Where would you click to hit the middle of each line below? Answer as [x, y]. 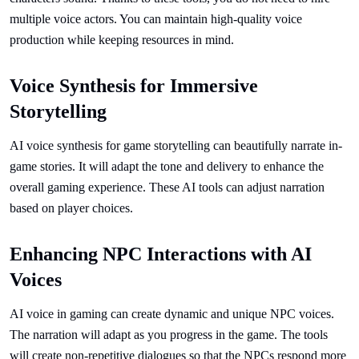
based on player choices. [71, 208]
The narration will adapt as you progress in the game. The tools [169, 335]
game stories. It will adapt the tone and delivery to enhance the [167, 166]
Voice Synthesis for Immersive [134, 86]
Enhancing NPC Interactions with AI [161, 254]
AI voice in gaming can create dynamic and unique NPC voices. [172, 314]
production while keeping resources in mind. [122, 40]
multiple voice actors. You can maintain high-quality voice [156, 19]
